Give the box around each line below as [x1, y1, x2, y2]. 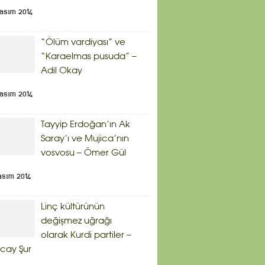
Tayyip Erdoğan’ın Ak [41, 121, 130, 129]
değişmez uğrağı [41, 217, 112, 225]
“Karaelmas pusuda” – [41, 53, 137, 61]
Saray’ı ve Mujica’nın [41, 135, 129, 143]
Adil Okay [41, 67, 82, 75]
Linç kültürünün [41, 203, 105, 211]
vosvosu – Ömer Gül [41, 149, 126, 157]
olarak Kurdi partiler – [41, 231, 131, 240]
